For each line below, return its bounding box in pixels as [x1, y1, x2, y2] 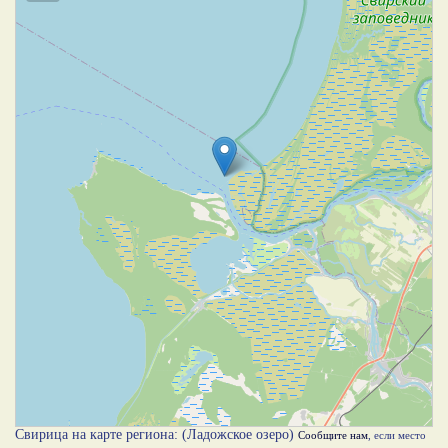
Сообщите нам [298, 428, 368, 441]
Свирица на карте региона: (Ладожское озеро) [15, 426, 298, 442]
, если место [368, 428, 426, 441]
